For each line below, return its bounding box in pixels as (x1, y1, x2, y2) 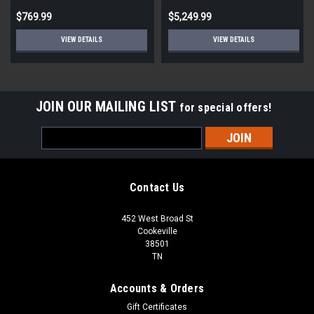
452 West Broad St (121, 213, 193, 224)
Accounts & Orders (109, 281, 205, 295)
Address (41, 142, 79, 154)
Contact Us (129, 180, 185, 194)
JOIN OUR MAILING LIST (35, 97, 180, 115)
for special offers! (179, 100, 272, 114)
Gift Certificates (127, 301, 187, 312)
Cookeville (137, 226, 177, 236)
